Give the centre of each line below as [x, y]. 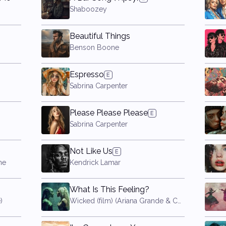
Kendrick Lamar [95, 162]
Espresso [87, 74]
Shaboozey [89, 9]
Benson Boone [95, 47]
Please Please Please [109, 113]
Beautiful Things [100, 36]
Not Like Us [91, 151]
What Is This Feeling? [110, 189]
